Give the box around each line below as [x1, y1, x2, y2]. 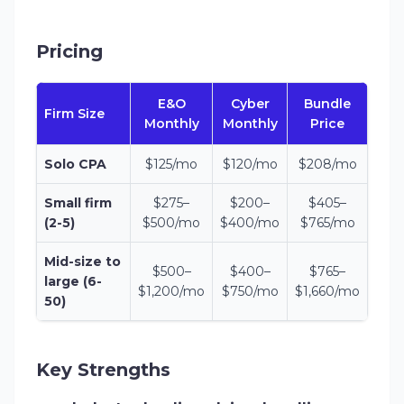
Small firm [44, 195, 112, 211]
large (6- [44, 273, 102, 289]
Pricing [36, 41, 103, 62]
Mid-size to [44, 253, 121, 270]
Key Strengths [36, 359, 170, 381]
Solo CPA [44, 156, 106, 172]
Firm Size [44, 106, 105, 122]
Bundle [304, 96, 351, 112]
